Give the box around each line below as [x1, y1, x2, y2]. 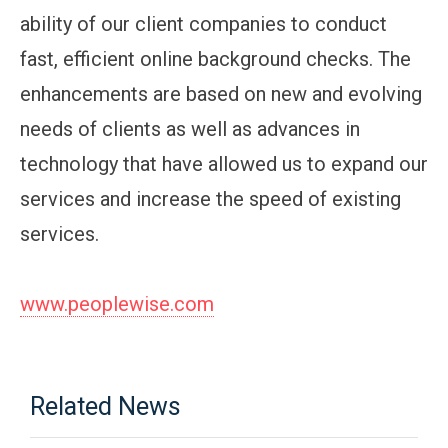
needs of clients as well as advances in [20, 116, 360, 141]
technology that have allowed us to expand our [20, 151, 428, 176]
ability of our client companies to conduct [20, 11, 387, 36]
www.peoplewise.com [20, 291, 214, 316]
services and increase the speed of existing [20, 186, 401, 211]
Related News [30, 391, 182, 421]
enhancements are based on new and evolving [20, 81, 422, 106]
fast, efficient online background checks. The [20, 46, 411, 71]
